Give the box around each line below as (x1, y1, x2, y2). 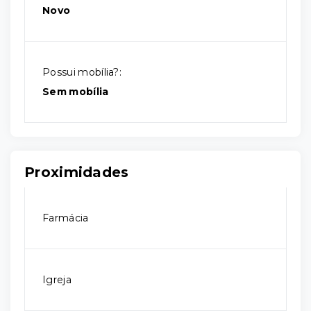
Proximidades (24, 164, 129, 180)
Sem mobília (42, 85, 109, 98)
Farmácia (42, 212, 89, 224)
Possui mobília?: (42, 66, 122, 78)
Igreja (42, 274, 72, 286)
